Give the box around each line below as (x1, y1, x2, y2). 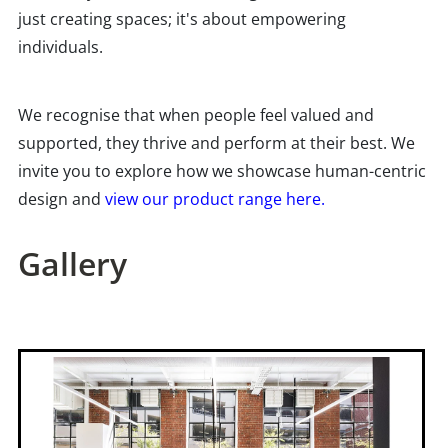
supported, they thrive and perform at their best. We (18, 132, 415, 155)
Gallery (18, 242, 127, 286)
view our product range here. (105, 188, 325, 211)
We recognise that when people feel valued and (18, 104, 374, 127)
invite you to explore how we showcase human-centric (18, 160, 426, 183)
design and (18, 188, 105, 211)
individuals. (18, 36, 103, 59)
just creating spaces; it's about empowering (18, 8, 346, 31)
